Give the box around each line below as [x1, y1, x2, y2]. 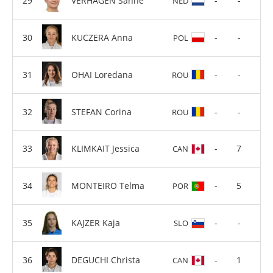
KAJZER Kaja [71, 217, 120, 229]
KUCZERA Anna [71, 31, 133, 43]
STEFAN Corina [71, 105, 132, 118]
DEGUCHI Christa [71, 254, 140, 266]
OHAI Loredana [71, 68, 133, 80]
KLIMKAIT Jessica [71, 143, 140, 155]
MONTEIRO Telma [71, 180, 144, 192]
